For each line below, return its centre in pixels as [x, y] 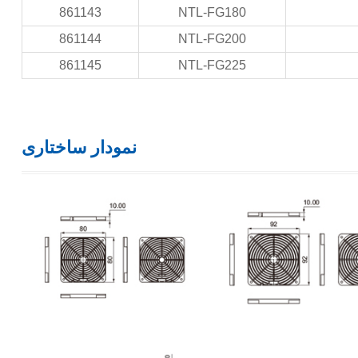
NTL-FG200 [212, 38]
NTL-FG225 [212, 65]
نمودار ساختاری [79, 147]
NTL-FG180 [212, 12]
